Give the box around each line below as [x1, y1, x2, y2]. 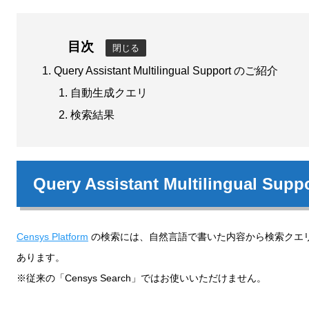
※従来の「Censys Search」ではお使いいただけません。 [17, 272, 266, 283]
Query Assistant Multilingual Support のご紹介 [54, 65, 278, 77]
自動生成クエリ [70, 87, 148, 99]
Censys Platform [17, 230, 88, 242]
